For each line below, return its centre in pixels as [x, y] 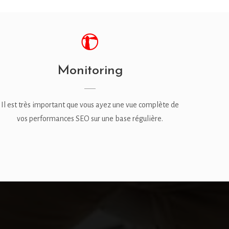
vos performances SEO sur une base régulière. [90, 119]
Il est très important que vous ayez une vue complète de [90, 105]
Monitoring [90, 70]
